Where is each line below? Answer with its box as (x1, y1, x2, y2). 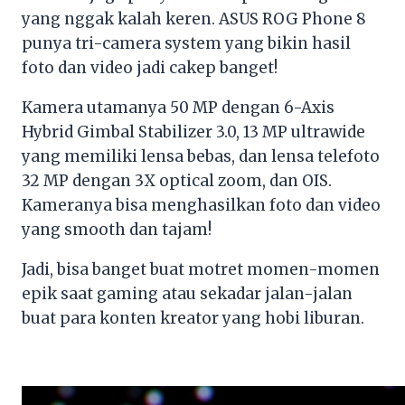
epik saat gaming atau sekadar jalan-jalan (22, 284, 353, 305)
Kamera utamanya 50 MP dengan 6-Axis (22, 98, 334, 118)
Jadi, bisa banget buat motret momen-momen (22, 259, 380, 280)
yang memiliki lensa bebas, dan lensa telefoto (22, 146, 380, 167)
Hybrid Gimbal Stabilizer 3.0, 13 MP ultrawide (22, 122, 365, 143)
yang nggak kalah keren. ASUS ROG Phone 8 (22, 9, 366, 30)
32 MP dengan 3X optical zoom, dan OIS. (22, 171, 332, 192)
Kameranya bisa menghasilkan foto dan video (22, 195, 381, 216)
